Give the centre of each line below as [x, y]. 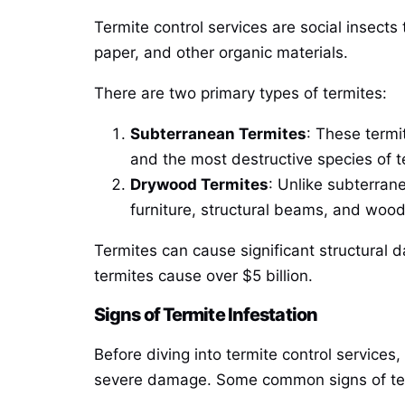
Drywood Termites [199, 185]
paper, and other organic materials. [221, 53]
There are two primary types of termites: [240, 94]
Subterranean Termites [218, 134]
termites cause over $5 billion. [203, 276]
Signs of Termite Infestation [206, 315]
